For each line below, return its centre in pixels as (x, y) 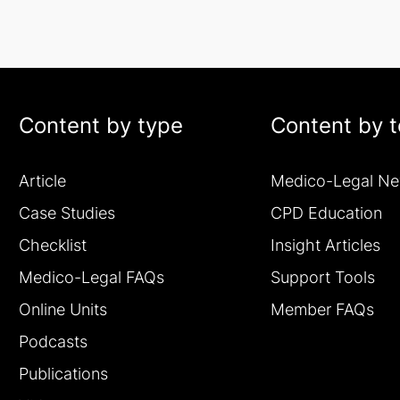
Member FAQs (322, 309)
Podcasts (53, 342)
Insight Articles (325, 245)
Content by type (100, 125)
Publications (63, 374)
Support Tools (323, 277)
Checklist (52, 245)
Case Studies (67, 213)
